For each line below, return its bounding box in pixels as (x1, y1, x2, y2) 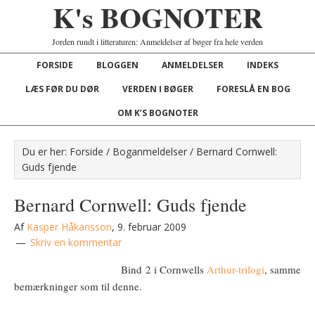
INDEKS (247, 59, 278, 71)
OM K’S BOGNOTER (117, 107, 198, 119)
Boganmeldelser (112, 145, 187, 158)
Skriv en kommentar (30, 236, 122, 249)
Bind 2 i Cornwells (121, 262, 207, 276)
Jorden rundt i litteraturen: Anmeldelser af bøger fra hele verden (52, 36, 263, 47)
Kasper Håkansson (27, 220, 112, 233)
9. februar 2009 (117, 220, 186, 233)
